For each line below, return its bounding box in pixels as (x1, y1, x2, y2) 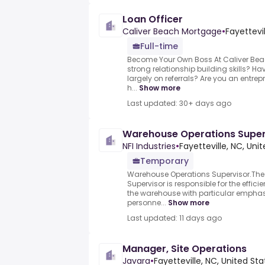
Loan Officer (122, 12, 183, 27)
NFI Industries (122, 140, 176, 153)
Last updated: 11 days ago (127, 213, 222, 224)
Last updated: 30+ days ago (127, 98, 231, 109)
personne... (127, 198, 166, 208)
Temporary (140, 155, 189, 167)
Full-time (140, 40, 178, 53)
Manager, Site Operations (122, 242, 247, 256)
